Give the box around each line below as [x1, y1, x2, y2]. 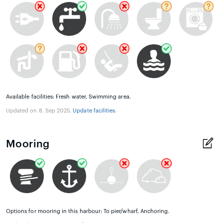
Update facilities [73, 108, 115, 113]
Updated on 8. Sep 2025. [6, 108, 73, 113]
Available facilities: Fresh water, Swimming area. [6, 94, 131, 100]
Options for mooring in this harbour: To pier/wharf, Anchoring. [6, 209, 170, 215]
